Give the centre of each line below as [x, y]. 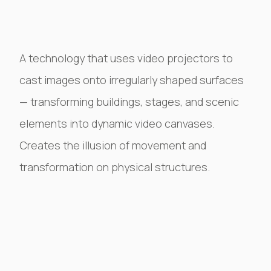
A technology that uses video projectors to [126, 58]
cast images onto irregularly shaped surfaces [132, 80]
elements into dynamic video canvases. [117, 123]
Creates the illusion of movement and [113, 145]
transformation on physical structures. [115, 167]
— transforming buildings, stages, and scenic [129, 102]
